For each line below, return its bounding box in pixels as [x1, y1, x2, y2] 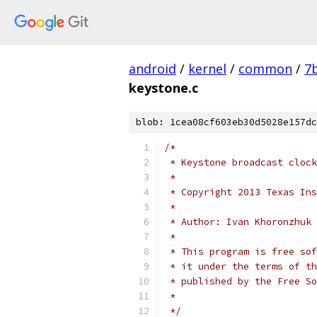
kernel [188, 60, 226, 77]
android [129, 60, 176, 77]
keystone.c [129, 79, 198, 96]
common [238, 60, 292, 77]
